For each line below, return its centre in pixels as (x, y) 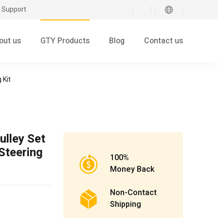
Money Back (132, 170)
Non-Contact (133, 193)
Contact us (163, 41)
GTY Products (65, 41)
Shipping (126, 205)
